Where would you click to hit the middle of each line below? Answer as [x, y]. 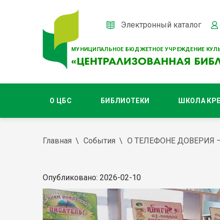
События [99, 141]
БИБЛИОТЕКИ [125, 101]
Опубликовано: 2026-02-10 [92, 178]
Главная [57, 141]
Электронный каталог [161, 25]
